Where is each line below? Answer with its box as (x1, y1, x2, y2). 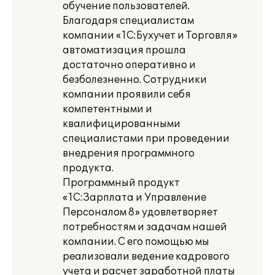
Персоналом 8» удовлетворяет (63, 206, 218, 219)
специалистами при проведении (63, 133, 230, 145)
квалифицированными (63, 118, 180, 130)
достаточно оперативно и (63, 59, 196, 71)
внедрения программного (63, 147, 195, 160)
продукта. (63, 162, 114, 174)
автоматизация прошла (63, 44, 186, 56)
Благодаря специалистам (63, 15, 194, 27)
